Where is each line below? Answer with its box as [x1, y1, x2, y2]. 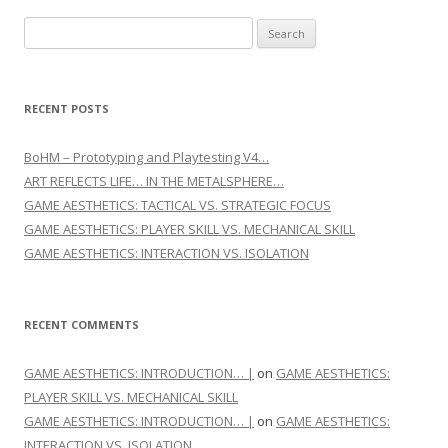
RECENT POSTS [24, 101, 109, 117]
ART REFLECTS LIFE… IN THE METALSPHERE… [24, 172, 284, 191]
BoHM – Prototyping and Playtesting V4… [24, 148, 269, 167]
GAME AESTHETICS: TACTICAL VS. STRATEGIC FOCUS [24, 196, 331, 215]
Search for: [24, 20, 91, 39]
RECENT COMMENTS [24, 317, 139, 333]
